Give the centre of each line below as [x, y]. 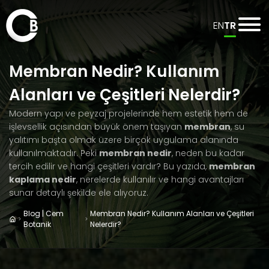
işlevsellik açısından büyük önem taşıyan [97, 127]
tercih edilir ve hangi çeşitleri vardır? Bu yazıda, [109, 166]
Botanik [37, 224]
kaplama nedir [43, 180]
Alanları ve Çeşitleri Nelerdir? [125, 95]
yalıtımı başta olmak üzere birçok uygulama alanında [124, 140]
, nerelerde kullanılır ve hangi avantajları [160, 180]
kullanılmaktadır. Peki [54, 153]
